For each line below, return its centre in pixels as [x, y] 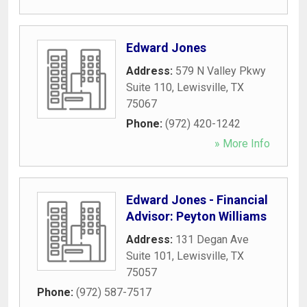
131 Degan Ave [212, 239]
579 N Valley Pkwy [221, 71]
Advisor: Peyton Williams [196, 216]
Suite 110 [149, 87]
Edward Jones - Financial [197, 199]
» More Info [242, 143]
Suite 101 [149, 256]
